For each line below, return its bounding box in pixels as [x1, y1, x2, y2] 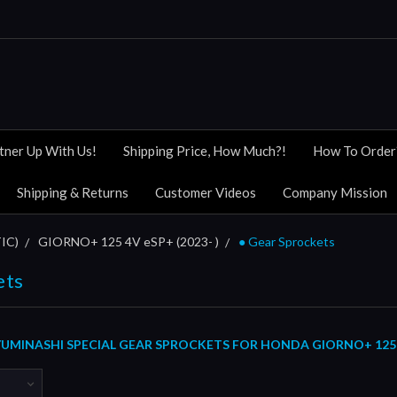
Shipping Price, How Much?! [123, 142, 286, 159]
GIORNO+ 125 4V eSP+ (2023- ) [38, 233, 219, 249]
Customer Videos [155, 183, 256, 200]
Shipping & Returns [17, 183, 128, 200]
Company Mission [283, 183, 387, 200]
